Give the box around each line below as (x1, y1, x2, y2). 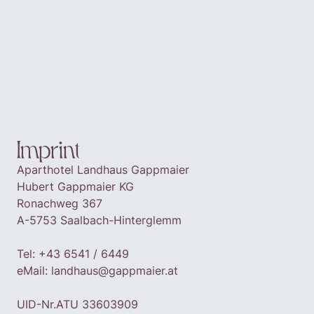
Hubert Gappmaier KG (17, 179, 134, 193)
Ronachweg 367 (17, 196, 102, 210)
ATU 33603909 (56, 297, 138, 311)
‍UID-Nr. (17, 297, 56, 311)
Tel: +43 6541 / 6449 (17, 247, 129, 261)
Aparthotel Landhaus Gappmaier (17, 163, 189, 177)
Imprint (17, 133, 80, 163)
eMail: (17, 264, 51, 278)
